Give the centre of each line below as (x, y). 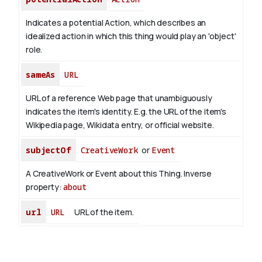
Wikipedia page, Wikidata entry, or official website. (120, 125)
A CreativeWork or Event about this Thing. (105, 174)
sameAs (41, 75)
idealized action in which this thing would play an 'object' (131, 36)
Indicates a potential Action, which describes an (116, 23)
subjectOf (49, 150)
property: (45, 187)
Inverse (198, 174)
